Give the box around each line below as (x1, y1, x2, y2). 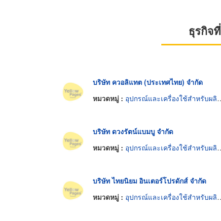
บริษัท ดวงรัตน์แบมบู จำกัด (93, 126, 173, 136)
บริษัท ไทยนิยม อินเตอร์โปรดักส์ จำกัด (93, 175, 206, 185)
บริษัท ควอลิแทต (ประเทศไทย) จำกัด (93, 76, 203, 87)
